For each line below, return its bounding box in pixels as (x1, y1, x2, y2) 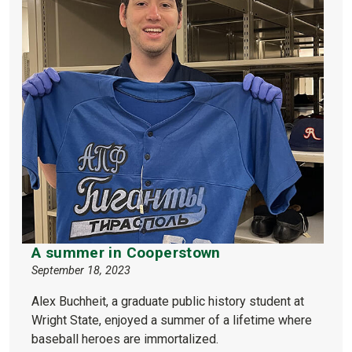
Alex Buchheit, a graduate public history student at (31, 293, 304, 309)
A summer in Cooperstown (31, 243, 221, 262)
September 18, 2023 (31, 263, 130, 277)
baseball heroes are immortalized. (31, 331, 218, 346)
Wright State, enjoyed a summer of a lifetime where (31, 312, 312, 328)
